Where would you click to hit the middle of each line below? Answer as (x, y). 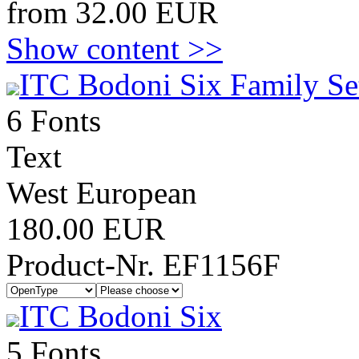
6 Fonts (54, 121)
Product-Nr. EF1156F (143, 265)
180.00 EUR (86, 229)
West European (102, 193)
